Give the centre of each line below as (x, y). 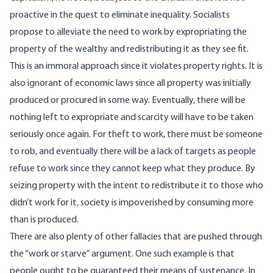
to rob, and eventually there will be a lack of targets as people (133, 152)
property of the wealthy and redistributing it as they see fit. (129, 50)
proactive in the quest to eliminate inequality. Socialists (120, 16)
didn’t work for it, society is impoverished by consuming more (132, 203)
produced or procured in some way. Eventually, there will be (128, 101)
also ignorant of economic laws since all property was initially (130, 84)
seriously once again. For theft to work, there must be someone (136, 135)
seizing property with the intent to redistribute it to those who (136, 186)
